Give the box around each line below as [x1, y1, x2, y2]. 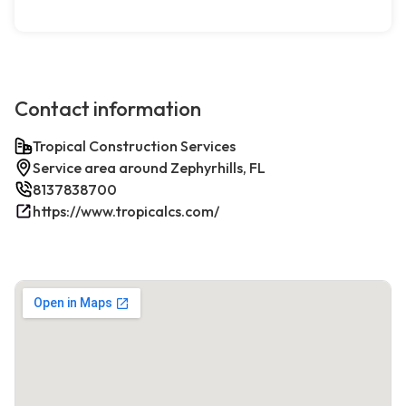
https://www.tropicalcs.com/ [33, 202, 219, 221]
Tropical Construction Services [33, 137, 236, 156]
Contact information [14, 96, 201, 122]
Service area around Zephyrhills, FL [33, 159, 266, 178]
